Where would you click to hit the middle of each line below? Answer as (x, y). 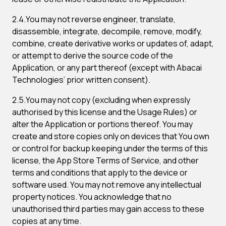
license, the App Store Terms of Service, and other (105, 160)
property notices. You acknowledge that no (92, 197)
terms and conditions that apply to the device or (100, 173)
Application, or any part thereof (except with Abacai (107, 68)
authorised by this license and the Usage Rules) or (105, 112)
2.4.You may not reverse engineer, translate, (94, 19)
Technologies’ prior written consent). (81, 80)
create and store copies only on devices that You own (111, 136)
